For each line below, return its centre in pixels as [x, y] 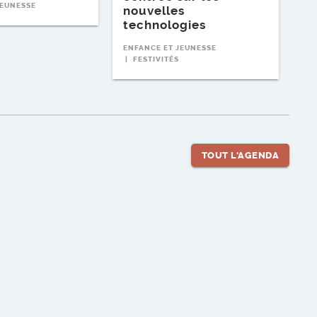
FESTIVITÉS [156, 60]
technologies [165, 25]
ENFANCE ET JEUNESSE [170, 48]
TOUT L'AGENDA [240, 156]
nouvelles [154, 11]
